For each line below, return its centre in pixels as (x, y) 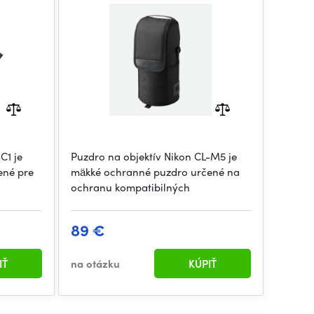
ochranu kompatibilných (130, 187)
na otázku (95, 264)
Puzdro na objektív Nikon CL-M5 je (153, 156)
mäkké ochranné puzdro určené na (155, 172)
